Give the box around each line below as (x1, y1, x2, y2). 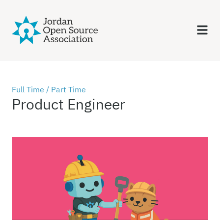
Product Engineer (12, 93, 125, 115)
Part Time (51, 84, 86, 96)
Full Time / (12, 84, 51, 96)
